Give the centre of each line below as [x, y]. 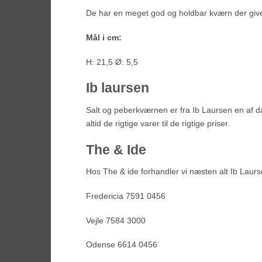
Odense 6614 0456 [122, 245]
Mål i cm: [104, 38]
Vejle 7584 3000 [116, 220]
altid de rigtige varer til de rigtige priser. [158, 123]
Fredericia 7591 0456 [126, 196]
